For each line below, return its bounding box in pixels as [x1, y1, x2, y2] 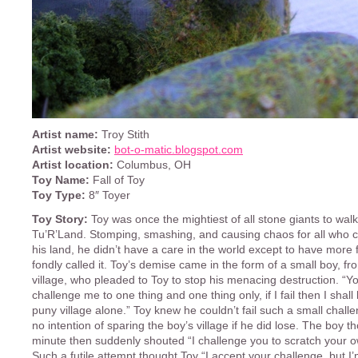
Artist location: [32, 158, 113, 171]
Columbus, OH [113, 158, 191, 171]
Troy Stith [98, 128, 149, 141]
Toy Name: [32, 173, 89, 186]
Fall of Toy [89, 173, 145, 186]
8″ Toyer [86, 189, 130, 201]
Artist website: [32, 143, 111, 156]
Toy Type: [32, 189, 86, 201]
